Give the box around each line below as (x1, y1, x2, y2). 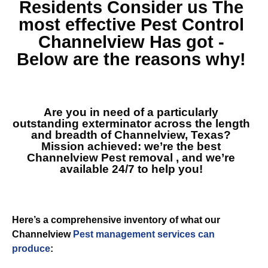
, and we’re (173, 151, 235, 164)
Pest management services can (73, 229, 215, 239)
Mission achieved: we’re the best (41, 140, 221, 153)
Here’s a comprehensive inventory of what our (12, 215, 220, 225)
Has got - (149, 32, 224, 51)
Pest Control (135, 15, 244, 34)
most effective (18, 15, 136, 34)
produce (12, 243, 50, 254)
